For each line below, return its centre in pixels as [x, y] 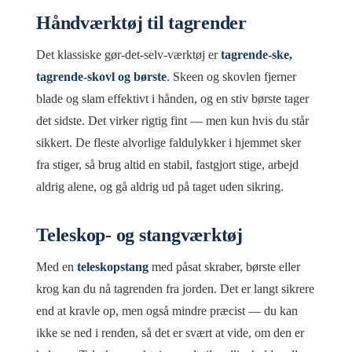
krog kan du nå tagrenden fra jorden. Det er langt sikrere [175, 288]
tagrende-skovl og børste [101, 76]
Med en [57, 266]
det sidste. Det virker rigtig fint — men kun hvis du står [172, 120]
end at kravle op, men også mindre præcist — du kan [167, 310]
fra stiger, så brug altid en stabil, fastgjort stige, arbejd [167, 164]
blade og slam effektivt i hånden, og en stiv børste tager [172, 98]
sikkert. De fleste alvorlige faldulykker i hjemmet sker [169, 142]
